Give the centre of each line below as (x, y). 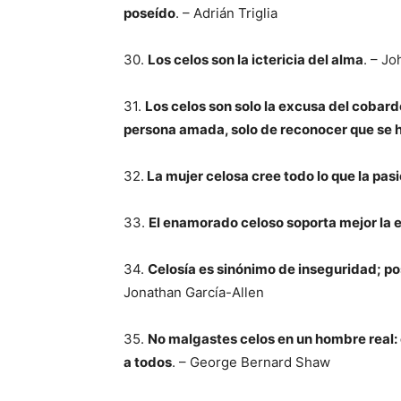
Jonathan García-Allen (194, 292)
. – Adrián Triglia (226, 13)
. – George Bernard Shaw (251, 362)
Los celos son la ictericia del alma (256, 60)
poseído (149, 13)
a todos (148, 362)
